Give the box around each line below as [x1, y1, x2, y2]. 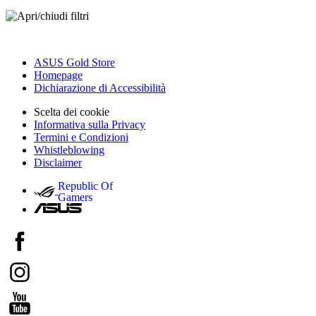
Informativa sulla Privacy [34, 118, 145, 130]
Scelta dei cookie [34, 105, 109, 118]
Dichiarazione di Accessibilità [34, 81, 166, 94]
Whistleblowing [34, 143, 104, 156]
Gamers [58, 190, 92, 203]
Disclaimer [34, 156, 82, 169]
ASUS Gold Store [34, 56, 115, 68]
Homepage [34, 68, 83, 81]
